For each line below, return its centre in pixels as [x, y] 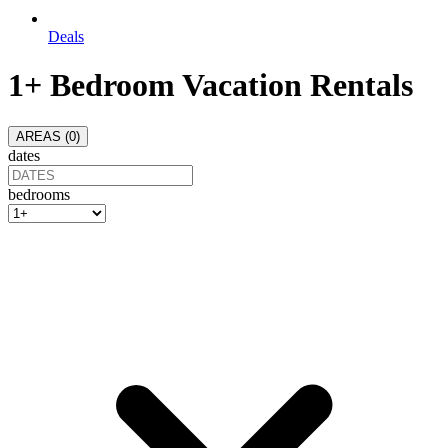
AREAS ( [42, 136]
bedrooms [39, 194]
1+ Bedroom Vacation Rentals [210, 85]
